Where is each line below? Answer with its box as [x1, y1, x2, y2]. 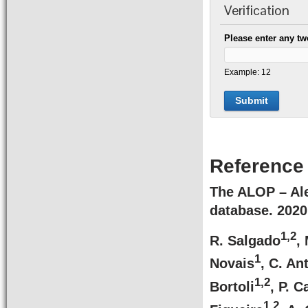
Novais [210, 256, 254, 272]
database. [210, 203, 277, 218]
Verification [224, 1, 289, 19]
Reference [210, 155, 304, 177]
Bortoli [210, 278, 254, 294]
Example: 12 [224, 67, 272, 76]
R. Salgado [210, 232, 280, 248]
